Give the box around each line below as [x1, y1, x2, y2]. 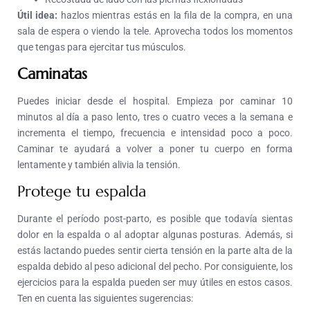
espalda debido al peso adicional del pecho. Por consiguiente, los [17, 261, 293, 273]
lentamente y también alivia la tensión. [17, 159, 181, 171]
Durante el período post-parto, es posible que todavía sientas [17, 213, 293, 225]
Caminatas [17, 64, 87, 84]
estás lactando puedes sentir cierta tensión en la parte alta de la [17, 245, 293, 257]
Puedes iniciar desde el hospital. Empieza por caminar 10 [17, 95, 293, 107]
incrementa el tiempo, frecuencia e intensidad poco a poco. [17, 127, 293, 139]
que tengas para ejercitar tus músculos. [17, 42, 186, 53]
